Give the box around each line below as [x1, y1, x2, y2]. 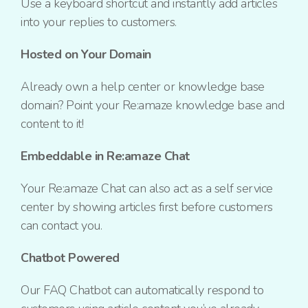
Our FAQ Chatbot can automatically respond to [21, 282, 263, 299]
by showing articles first [56, 199, 177, 216]
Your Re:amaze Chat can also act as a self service [21, 180, 273, 197]
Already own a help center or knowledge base [21, 78, 265, 96]
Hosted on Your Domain [21, 46, 151, 63]
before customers [180, 199, 273, 216]
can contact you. [21, 217, 102, 234]
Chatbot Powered [21, 250, 120, 267]
